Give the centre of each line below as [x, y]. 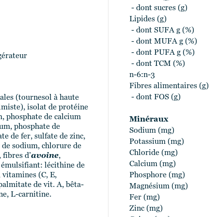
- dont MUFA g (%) [163, 42]
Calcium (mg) [153, 164]
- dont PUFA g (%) [162, 53]
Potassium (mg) [157, 142]
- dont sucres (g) [158, 8]
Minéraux [149, 120]
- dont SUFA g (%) [162, 31]
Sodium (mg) [152, 131]
